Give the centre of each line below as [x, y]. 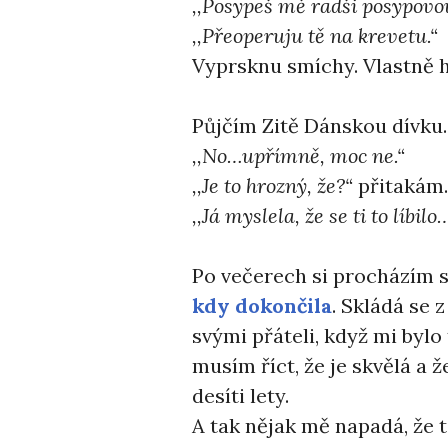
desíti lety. [240, 395]
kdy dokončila [262, 305]
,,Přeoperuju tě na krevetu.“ [315, 35]
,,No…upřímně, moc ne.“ [298, 155]
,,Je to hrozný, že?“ [275, 185]
